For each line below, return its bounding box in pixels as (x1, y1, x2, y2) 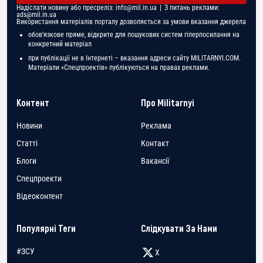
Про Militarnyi (141, 96, 194, 108)
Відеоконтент (16, 191, 63, 201)
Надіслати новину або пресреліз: (16, 3, 116, 12)
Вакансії (141, 156, 169, 166)
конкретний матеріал (28, 39, 92, 48)
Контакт (141, 138, 169, 148)
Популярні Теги (16, 222, 76, 234)
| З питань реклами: (157, 3, 220, 12)
